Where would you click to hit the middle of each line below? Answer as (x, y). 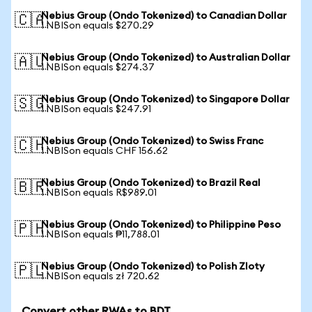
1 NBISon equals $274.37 (98, 68)
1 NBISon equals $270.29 (97, 26)
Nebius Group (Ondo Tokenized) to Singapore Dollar (165, 100)
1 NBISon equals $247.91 (96, 109)
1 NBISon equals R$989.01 (99, 193)
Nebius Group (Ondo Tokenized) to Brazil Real (151, 183)
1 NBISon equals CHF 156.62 (104, 151)
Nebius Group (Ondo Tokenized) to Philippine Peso (161, 225)
